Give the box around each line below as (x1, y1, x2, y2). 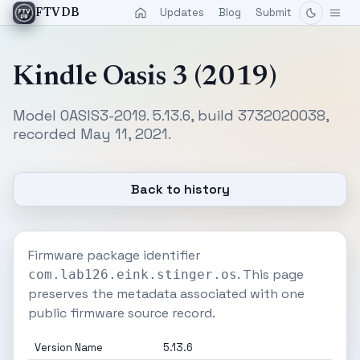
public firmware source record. (28, 305, 215, 321)
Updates (160, 6, 204, 19)
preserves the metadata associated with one (28, 285, 305, 302)
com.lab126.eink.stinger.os (28, 267, 237, 282)
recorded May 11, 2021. (13, 125, 171, 143)
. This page (237, 266, 304, 283)
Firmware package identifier (28, 247, 200, 264)
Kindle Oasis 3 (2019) (13, 64, 276, 92)
